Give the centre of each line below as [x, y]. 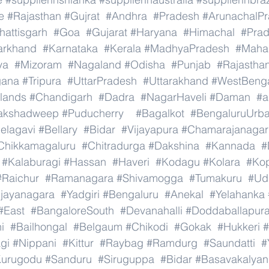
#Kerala [122, 48]
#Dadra [116, 97]
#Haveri [131, 162]
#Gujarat [107, 32]
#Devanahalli [151, 210]
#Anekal [184, 194]
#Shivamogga [150, 178]
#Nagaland [95, 65]
